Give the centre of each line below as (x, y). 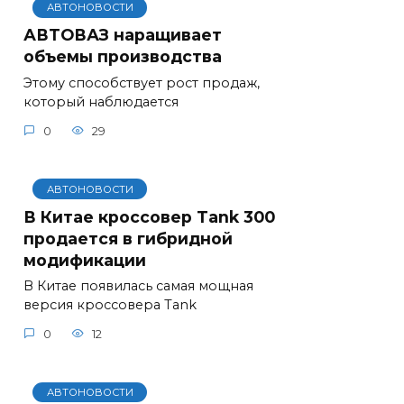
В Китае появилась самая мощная (138, 286)
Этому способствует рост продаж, (142, 83)
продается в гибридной (128, 238)
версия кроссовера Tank (110, 305)
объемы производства (123, 56)
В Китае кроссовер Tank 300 (149, 216)
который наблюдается (101, 102)
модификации (85, 260)
